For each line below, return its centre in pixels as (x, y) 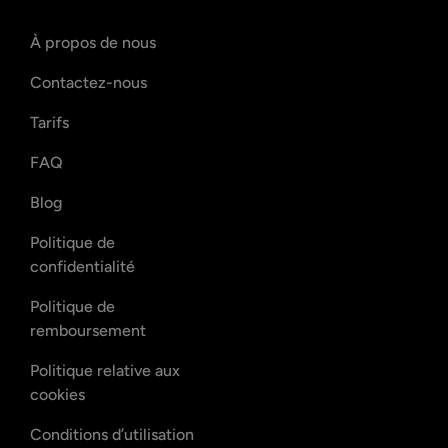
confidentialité (82, 266)
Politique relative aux (105, 370)
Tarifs (49, 122)
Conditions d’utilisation (112, 434)
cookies (57, 394)
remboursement (88, 330)
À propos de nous (93, 42)
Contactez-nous (88, 82)
